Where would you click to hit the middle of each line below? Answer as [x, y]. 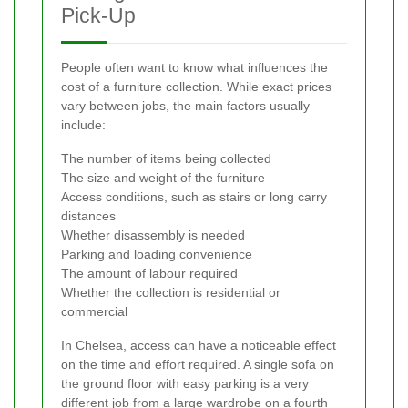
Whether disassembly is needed [153, 235]
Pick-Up [98, 16]
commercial [94, 312]
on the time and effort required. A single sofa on [198, 365]
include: [83, 125]
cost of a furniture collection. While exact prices [196, 87]
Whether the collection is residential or [171, 293]
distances [88, 216]
